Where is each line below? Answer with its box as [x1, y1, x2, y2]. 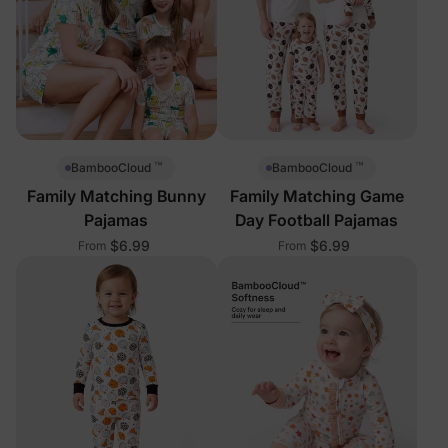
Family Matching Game [229, 185, 404, 206]
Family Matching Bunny [26, 185, 206, 206]
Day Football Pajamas [235, 209, 399, 230]
